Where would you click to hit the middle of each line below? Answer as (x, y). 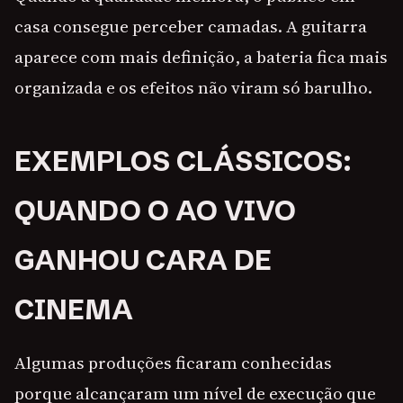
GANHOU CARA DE (143, 260)
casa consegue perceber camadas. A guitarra (191, 27)
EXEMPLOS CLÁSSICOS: (183, 161)
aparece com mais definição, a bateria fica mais (201, 57)
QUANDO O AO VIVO (155, 211)
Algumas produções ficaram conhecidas (173, 363)
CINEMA (74, 310)
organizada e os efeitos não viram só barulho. (193, 88)
